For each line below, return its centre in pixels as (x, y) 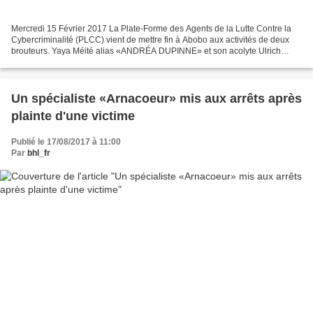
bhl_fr (39, 153)
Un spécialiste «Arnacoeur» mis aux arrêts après (156, 99)
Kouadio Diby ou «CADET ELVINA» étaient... (96, 63)
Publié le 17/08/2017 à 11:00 (66, 142)
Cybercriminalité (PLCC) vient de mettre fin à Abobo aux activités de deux (150, 40)
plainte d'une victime (73, 116)
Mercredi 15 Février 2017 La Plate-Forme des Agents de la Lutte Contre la (151, 29)
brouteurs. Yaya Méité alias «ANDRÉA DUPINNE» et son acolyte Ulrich (146, 51)
